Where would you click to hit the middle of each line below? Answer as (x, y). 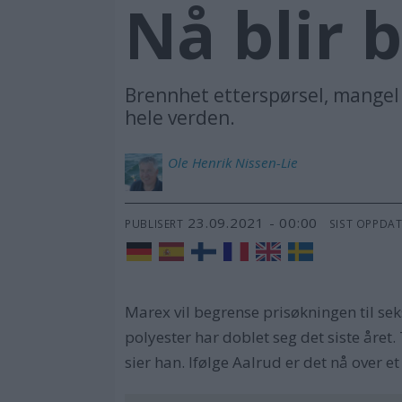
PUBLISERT (154, 223)
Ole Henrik (200, 163)
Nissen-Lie (267, 163)
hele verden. (180, 118)
